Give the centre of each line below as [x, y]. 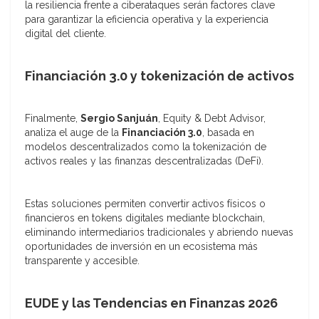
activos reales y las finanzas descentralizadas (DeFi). [144, 161]
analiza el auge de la [73, 133]
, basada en [228, 133]
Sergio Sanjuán [119, 119]
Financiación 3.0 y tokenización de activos [159, 76]
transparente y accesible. [82, 261]
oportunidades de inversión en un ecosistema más [141, 247]
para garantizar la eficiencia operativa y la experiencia [147, 20]
